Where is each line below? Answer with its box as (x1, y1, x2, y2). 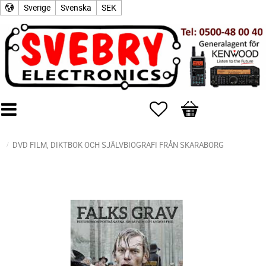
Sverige (24, 2, 50, 13)
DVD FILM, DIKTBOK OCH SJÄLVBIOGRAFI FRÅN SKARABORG (12, 140, 224, 150)
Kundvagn (180, 100, 223, 113)
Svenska (61, 2, 91, 13)
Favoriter (167, 100, 204, 113)
